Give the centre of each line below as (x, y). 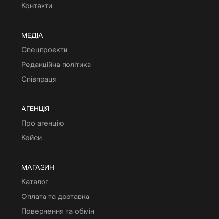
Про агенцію (43, 123)
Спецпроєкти (44, 49)
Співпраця (39, 79)
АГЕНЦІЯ (35, 108)
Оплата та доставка (55, 196)
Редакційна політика (56, 64)
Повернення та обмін (58, 211)
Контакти (37, 5)
